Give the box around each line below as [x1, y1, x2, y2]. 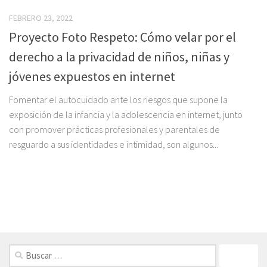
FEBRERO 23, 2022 [9, 12, 73, 23]
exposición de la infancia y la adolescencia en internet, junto [9, 108, 243, 121]
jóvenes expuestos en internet [9, 68, 175, 85]
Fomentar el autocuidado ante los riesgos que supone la [9, 94, 228, 106]
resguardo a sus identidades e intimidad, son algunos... [9, 138, 218, 151]
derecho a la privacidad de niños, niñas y [9, 48, 229, 66]
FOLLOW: [9, 209, 46, 221]
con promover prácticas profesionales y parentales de [9, 123, 220, 136]
